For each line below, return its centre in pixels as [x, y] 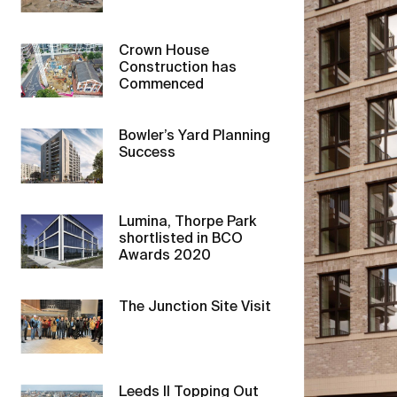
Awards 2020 [165, 256]
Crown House [164, 52]
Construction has [178, 69]
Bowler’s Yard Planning [195, 137]
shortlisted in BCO [181, 239]
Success [148, 154]
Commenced [162, 86]
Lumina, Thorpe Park [188, 222]
